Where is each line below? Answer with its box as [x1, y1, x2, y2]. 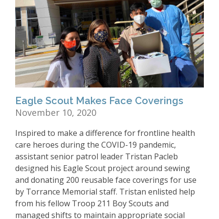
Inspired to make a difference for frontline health [15, 127, 195, 138]
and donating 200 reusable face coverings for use [15, 174, 197, 185]
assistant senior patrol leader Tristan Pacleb [15, 151, 178, 162]
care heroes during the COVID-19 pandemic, [15, 139, 176, 150]
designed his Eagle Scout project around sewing [15, 162, 190, 174]
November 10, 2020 [15, 106, 96, 118]
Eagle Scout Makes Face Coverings [15, 94, 183, 107]
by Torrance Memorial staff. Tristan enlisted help [15, 186, 195, 197]
